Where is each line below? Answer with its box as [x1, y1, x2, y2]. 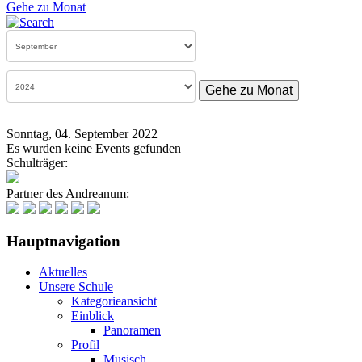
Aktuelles [39, 265, 87, 280]
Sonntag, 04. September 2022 [6, 127, 158, 141]
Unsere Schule [39, 280, 113, 294]
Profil [71, 338, 99, 352]
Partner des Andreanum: [6, 187, 129, 201]
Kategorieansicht [71, 294, 157, 309]
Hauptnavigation [6, 232, 120, 250]
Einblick [71, 309, 114, 323]
